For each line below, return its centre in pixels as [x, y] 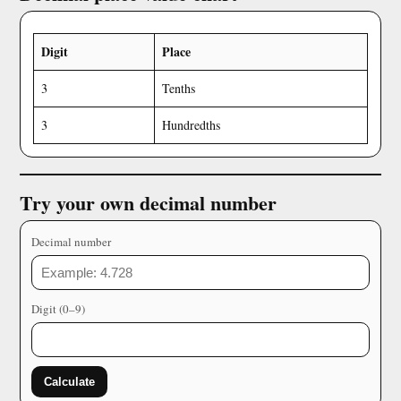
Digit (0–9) [58, 309]
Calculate [69, 382]
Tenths [179, 88]
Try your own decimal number [148, 203]
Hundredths [191, 125]
